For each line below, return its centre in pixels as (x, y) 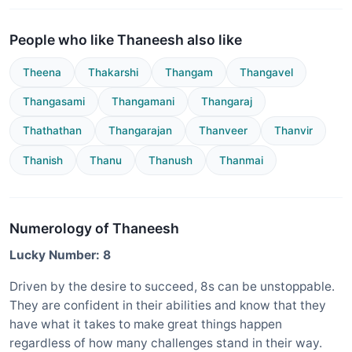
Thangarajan (140, 131)
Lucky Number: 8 (60, 255)
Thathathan (52, 131)
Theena (42, 72)
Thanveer (223, 131)
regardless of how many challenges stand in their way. (166, 343)
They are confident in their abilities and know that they (168, 305)
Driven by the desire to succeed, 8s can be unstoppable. (172, 286)
